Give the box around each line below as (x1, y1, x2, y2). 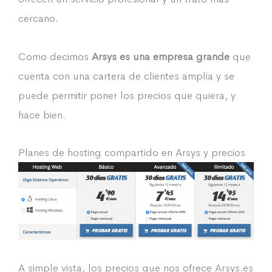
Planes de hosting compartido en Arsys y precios (18, 145, 245, 159)
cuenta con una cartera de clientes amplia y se (18, 69, 234, 83)
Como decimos (18, 49, 92, 63)
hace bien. (18, 107, 66, 121)
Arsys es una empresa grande (92, 49, 229, 63)
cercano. (18, 12, 58, 25)
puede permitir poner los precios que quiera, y (18, 88, 236, 102)
